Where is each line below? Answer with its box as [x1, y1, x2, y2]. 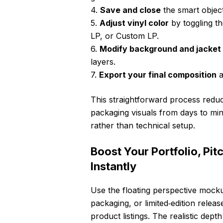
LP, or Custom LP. [91, 31, 159, 41]
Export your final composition [99, 70, 217, 80]
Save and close [100, 5, 161, 15]
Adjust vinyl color [100, 18, 169, 28]
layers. [91, 57, 115, 67]
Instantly [91, 160, 136, 173]
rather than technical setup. [91, 120, 195, 131]
